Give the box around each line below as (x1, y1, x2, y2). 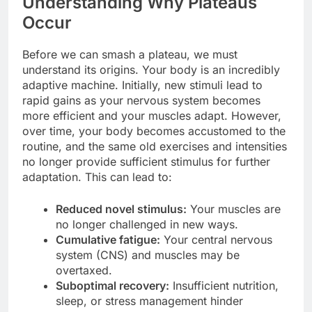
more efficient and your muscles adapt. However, (22, 109, 281, 123)
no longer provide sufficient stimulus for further (22, 155, 270, 169)
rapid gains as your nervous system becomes (22, 93, 260, 108)
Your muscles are (187, 202, 281, 217)
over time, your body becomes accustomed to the (22, 124, 286, 139)
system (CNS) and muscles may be (56, 248, 240, 263)
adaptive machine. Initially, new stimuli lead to (22, 78, 263, 93)
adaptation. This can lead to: (22, 170, 172, 185)
